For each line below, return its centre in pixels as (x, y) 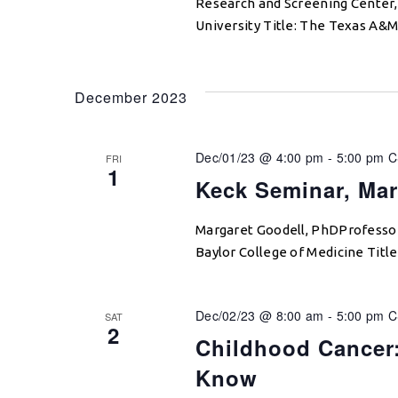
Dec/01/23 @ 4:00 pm (259, 158)
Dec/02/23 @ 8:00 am (259, 316)
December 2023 (131, 98)
